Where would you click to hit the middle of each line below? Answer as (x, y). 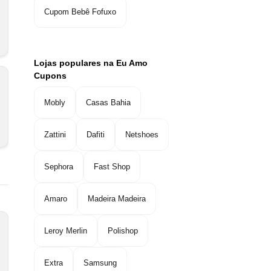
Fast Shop (112, 167)
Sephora (59, 167)
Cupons (50, 76)
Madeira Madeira (117, 199)
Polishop (123, 231)
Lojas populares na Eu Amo (91, 63)
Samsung (100, 263)
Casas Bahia (108, 103)
